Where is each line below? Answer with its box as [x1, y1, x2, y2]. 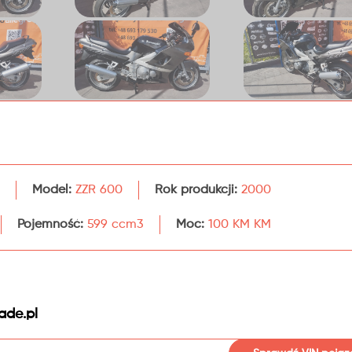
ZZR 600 [71, 184, 123, 196]
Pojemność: [17, 218, 83, 231]
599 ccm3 [83, 218, 144, 231]
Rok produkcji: [155, 184, 237, 196]
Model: [32, 184, 71, 196]
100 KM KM [204, 218, 271, 231]
